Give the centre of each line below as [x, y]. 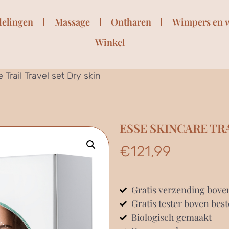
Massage [72, 22]
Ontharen [131, 22]
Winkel [110, 42]
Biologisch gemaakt [171, 217]
